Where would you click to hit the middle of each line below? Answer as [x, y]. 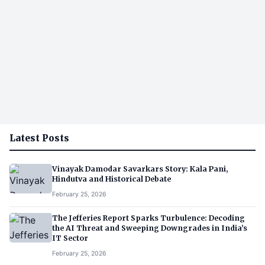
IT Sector [70, 238]
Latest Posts [39, 138]
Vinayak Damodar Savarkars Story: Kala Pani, [140, 169]
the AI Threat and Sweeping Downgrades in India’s [150, 228]
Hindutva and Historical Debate [112, 179]
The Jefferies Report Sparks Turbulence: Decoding [148, 218]
